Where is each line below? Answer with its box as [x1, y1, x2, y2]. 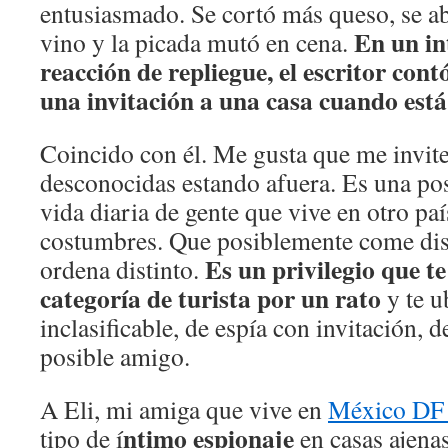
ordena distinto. [40, 252, 205, 286]
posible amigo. [40, 339, 190, 373]
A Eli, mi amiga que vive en [40, 392, 328, 426]
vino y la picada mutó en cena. [40, 25, 354, 59]
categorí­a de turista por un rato [40, 279, 381, 317]
